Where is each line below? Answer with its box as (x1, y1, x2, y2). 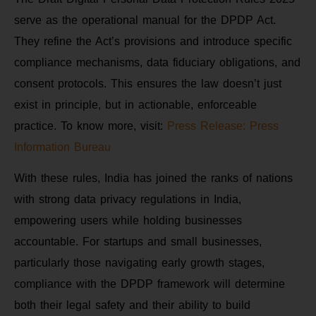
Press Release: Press (167, 119, 279, 132)
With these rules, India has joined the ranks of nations (14, 172, 293, 185)
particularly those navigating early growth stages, (14, 257, 265, 269)
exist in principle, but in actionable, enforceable (14, 98, 257, 111)
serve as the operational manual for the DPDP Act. (14, 13, 276, 26)
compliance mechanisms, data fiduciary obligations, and (14, 56, 300, 68)
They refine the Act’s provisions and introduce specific (14, 35, 292, 47)
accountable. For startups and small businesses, (14, 236, 262, 248)
